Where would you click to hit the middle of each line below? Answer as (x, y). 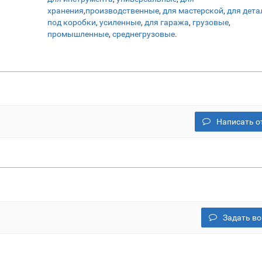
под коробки (72, 22)
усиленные (120, 22)
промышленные (78, 34)
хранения (65, 11)
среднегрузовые (144, 34)
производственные (122, 11)
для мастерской (193, 11)
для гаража (167, 22)
